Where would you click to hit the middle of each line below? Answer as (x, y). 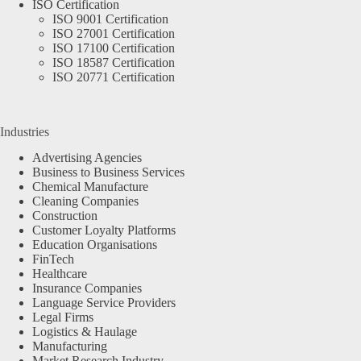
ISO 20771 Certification (114, 77)
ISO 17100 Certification (114, 48)
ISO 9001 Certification (110, 19)
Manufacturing (70, 346)
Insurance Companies (87, 288)
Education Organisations (95, 245)
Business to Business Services (108, 172)
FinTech (53, 259)
